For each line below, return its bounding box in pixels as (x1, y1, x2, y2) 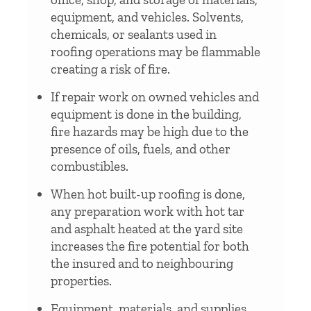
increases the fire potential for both (51, 237, 249, 254)
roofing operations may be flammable (51, 43, 260, 60)
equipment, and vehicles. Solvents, (51, 8, 244, 25)
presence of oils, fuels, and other (51, 140, 230, 157)
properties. (51, 272, 112, 289)
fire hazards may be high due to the (51, 123, 249, 140)
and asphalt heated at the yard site (51, 220, 243, 237)
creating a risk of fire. (51, 60, 170, 77)
